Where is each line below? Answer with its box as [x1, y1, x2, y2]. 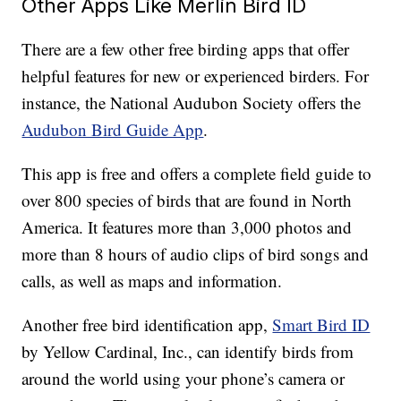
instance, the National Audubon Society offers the [21, 91, 362, 115]
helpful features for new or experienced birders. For [21, 64, 370, 88]
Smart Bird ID [272, 313, 371, 337]
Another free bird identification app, [21, 313, 273, 337]
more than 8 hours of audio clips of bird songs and [21, 243, 370, 266]
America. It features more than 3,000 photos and [21, 216, 353, 239]
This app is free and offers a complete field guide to [21, 162, 372, 185]
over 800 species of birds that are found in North [21, 189, 353, 212]
